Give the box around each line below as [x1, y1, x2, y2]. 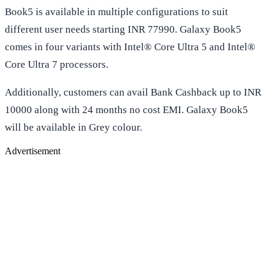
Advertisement [5, 145, 60, 156]
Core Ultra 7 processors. [5, 58, 108, 70]
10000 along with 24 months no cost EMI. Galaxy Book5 [5, 103, 248, 116]
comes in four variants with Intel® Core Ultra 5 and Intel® [5, 41, 255, 53]
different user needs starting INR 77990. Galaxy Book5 [5, 23, 241, 35]
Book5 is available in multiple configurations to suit [5, 5, 228, 18]
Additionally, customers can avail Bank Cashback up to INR [5, 86, 261, 98]
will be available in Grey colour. [5, 121, 142, 133]
